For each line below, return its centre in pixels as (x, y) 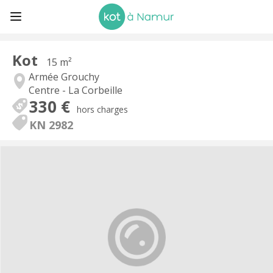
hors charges (102, 109)
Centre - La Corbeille (76, 90)
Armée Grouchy (64, 77)
